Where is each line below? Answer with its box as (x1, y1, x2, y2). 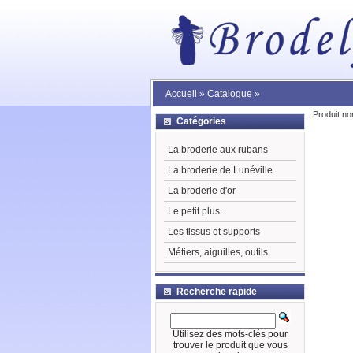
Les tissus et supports (168, 226, 260, 237)
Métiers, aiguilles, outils (168, 247, 268, 258)
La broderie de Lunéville (168, 165, 273, 176)
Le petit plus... (168, 206, 227, 217)
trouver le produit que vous (173, 340, 288, 351)
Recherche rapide (176, 286, 257, 297)
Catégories (176, 116, 226, 127)
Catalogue (207, 88, 252, 99)
